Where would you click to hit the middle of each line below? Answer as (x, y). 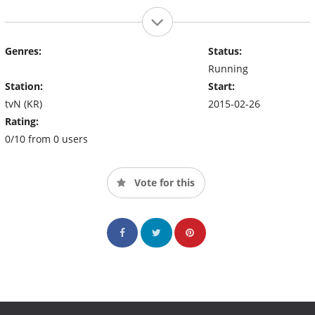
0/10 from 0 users (46, 139)
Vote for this (163, 182)
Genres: (23, 51)
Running (228, 68)
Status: (225, 51)
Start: (221, 86)
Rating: (22, 121)
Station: (24, 86)
